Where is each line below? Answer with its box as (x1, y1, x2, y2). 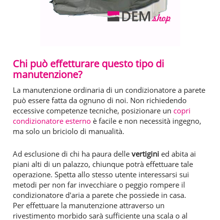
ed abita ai (159, 148, 196, 159)
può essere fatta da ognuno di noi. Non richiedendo (13, 95, 187, 105)
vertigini (132, 148, 159, 159)
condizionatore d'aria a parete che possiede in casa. (13, 190, 186, 200)
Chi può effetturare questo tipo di (13, 56, 164, 70)
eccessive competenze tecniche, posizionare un (13, 105, 173, 115)
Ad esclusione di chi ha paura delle (13, 148, 132, 159)
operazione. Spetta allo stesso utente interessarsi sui (13, 169, 189, 179)
